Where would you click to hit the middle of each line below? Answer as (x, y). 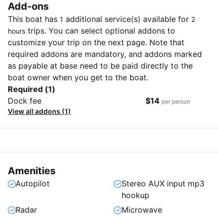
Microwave (142, 209)
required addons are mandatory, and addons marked (105, 54)
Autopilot (33, 183)
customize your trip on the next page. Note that (96, 42)
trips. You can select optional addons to (100, 30)
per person (176, 101)
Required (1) (32, 89)
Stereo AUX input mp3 (163, 183)
